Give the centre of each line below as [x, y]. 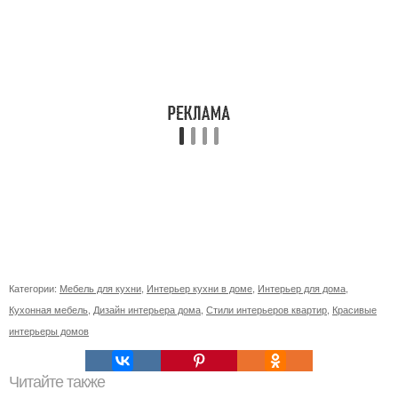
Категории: [34, 288]
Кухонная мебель [48, 310]
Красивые [354, 310]
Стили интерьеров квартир [267, 310]
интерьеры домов [49, 331]
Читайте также [57, 382]
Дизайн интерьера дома [147, 310]
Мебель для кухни [100, 288]
